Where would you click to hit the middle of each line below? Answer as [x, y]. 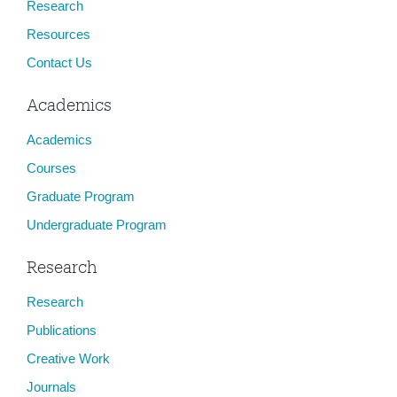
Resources [58, 34]
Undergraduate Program [97, 225]
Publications [62, 330]
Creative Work [68, 358]
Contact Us [59, 62]
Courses [51, 168]
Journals [51, 387]
